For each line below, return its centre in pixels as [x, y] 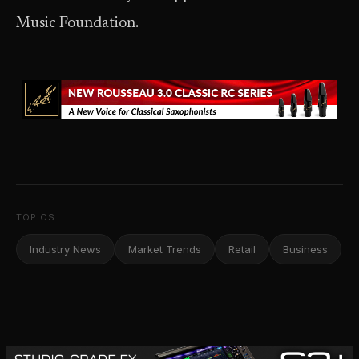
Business [305, 249]
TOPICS [36, 217]
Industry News [65, 249]
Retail [242, 249]
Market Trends [165, 249]
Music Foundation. [77, 24]
